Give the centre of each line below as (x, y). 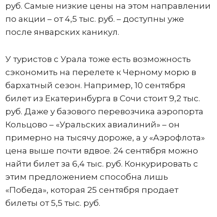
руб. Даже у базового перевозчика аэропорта (104, 111)
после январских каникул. (62, 32)
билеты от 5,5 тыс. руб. (53, 203)
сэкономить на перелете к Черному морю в (101, 72)
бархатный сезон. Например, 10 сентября (95, 85)
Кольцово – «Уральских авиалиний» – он (92, 124)
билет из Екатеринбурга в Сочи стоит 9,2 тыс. (102, 98)
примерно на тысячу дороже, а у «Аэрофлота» (105, 137)
